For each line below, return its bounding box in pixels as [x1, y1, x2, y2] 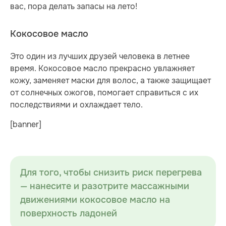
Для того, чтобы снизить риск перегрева [20, 166, 202, 179]
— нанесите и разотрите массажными [20, 180, 189, 192]
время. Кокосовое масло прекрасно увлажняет [10, 63, 195, 74]
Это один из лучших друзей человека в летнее [10, 51, 190, 62]
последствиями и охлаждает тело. [10, 99, 143, 110]
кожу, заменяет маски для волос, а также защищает [10, 75, 211, 86]
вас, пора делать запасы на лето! [10, 1, 137, 12]
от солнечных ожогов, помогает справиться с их [10, 87, 198, 98]
